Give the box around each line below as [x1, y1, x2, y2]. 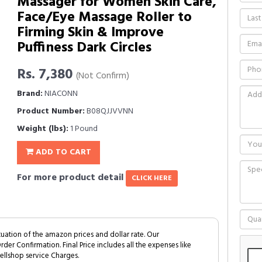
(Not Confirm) [76, 69, 129, 84]
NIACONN [43, 87, 78, 101]
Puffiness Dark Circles [17, 37, 151, 59]
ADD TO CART [33, 146, 91, 159]
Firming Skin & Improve [17, 22, 164, 44]
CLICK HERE [132, 173, 172, 184]
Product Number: [17, 105, 85, 118]
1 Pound [68, 122, 98, 136]
